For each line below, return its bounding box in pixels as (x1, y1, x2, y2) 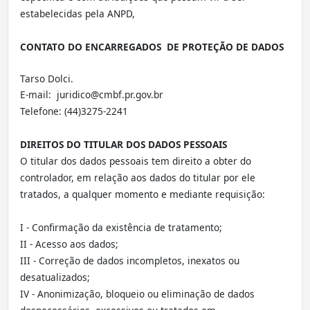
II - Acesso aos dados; (20, 237, 118, 250)
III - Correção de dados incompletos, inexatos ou (20, 254, 239, 267)
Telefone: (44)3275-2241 (20, 104, 128, 118)
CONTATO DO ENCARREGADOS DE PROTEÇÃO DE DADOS (20, 40, 284, 53)
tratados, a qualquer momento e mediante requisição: (20, 188, 265, 201)
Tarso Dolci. (20, 72, 73, 85)
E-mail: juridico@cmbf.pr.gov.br (20, 88, 163, 101)
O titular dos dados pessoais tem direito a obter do (20, 154, 251, 167)
